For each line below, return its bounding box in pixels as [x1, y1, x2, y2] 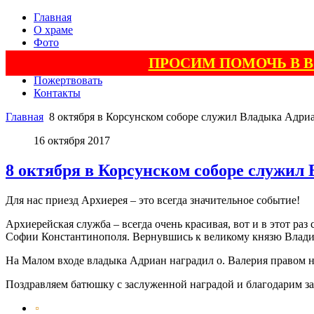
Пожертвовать [34, 74, 102, 86]
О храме [34, 24, 73, 36]
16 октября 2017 [34, 135, 110, 146]
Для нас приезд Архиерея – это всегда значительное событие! [6, 193, 300, 206]
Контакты [34, 87, 81, 99]
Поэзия [34, 62, 68, 74]
